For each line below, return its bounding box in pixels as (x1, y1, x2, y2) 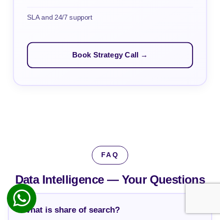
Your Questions (121, 173, 205, 187)
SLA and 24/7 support (27, 13, 92, 21)
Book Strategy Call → (72, 51, 148, 59)
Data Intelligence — (15, 173, 122, 187)
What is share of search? (23, 205, 120, 215)
